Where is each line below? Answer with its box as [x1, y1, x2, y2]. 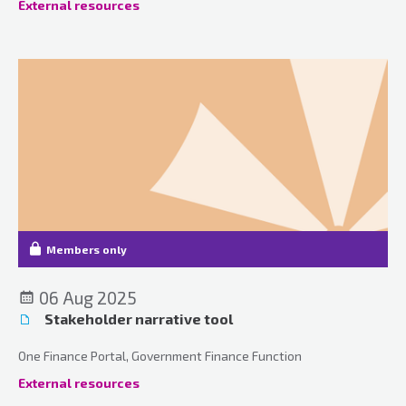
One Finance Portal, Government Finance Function [18, 347, 302, 363]
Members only [46, 242, 127, 256]
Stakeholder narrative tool [42, 309, 233, 327]
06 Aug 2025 [35, 286, 137, 308]
